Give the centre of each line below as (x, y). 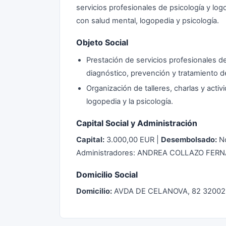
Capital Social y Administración (137, 123)
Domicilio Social (107, 175)
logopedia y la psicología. (130, 101)
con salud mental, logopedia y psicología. (148, 21)
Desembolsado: (189, 140)
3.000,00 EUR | (133, 140)
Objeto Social (102, 42)
